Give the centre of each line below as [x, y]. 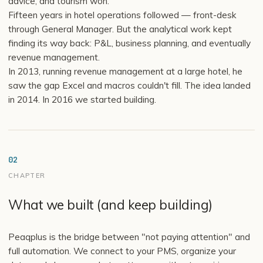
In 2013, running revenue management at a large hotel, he [125, 71]
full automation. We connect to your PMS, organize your [122, 251]
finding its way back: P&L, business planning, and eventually [129, 43]
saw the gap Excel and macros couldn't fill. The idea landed [129, 85]
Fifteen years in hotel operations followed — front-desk [122, 15]
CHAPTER [27, 176]
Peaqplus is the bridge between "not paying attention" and [129, 237]
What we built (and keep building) [110, 205]
